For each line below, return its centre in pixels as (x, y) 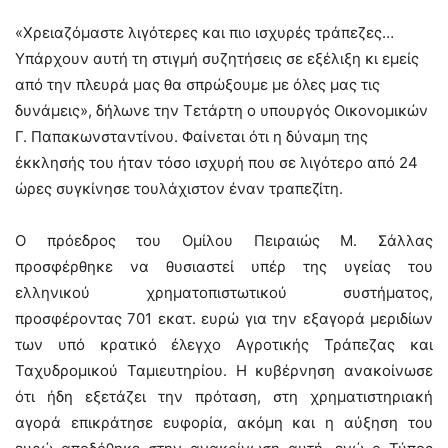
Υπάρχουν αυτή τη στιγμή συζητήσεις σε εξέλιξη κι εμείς (217, 58)
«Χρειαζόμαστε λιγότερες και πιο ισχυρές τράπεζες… (204, 32)
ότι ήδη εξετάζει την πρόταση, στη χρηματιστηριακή (224, 396)
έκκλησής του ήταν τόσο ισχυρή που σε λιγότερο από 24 (216, 162)
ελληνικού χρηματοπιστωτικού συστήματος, (224, 292)
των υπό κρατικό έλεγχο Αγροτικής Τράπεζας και (224, 344)
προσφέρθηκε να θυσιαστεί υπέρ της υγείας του (224, 266)
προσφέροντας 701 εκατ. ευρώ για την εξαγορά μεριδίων (224, 318)
